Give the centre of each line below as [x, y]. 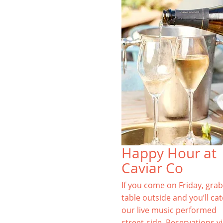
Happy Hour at [169, 153]
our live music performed [169, 210]
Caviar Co [152, 168]
